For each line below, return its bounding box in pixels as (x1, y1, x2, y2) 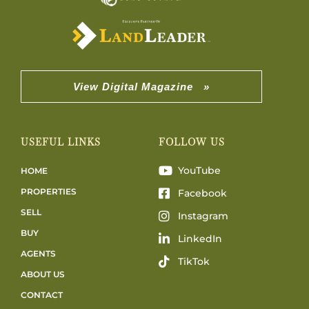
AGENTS (21, 248, 56, 259)
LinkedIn (177, 232, 222, 245)
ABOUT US (21, 268, 65, 279)
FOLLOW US (159, 135, 225, 148)
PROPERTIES (21, 186, 77, 197)
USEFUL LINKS (21, 135, 101, 148)
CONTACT (21, 289, 63, 300)
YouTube (177, 163, 221, 177)
